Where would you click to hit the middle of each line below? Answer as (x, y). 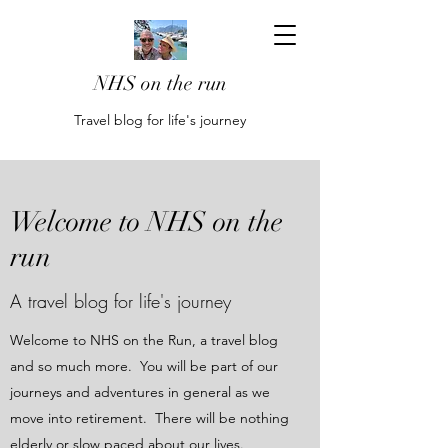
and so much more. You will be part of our (144, 366)
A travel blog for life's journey (120, 301)
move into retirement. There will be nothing (149, 418)
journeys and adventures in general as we (140, 392)
